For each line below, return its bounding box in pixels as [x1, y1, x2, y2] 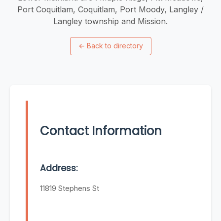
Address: [40, 162, 77, 175]
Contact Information [40, 123, 162, 140]
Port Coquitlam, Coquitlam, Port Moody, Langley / [17, 4, 204, 14]
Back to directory [86, 41, 143, 50]
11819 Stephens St [40, 184, 99, 193]
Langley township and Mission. [53, 16, 168, 26]
